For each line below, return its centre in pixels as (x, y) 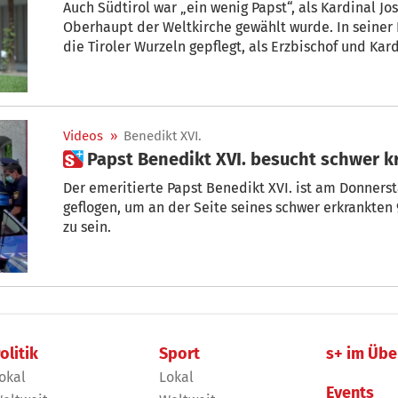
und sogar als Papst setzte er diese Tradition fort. (221, 66)
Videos (83, 135)
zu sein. (87, 227)
